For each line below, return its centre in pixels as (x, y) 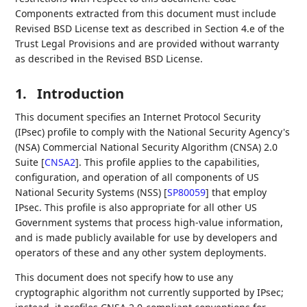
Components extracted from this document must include (146, 13)
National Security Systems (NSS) (90, 192)
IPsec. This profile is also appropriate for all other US (136, 207)
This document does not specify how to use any (124, 277)
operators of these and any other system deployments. (141, 253)
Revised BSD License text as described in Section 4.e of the (150, 28)
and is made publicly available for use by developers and (147, 237)
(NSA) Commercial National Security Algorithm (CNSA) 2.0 (147, 147)
